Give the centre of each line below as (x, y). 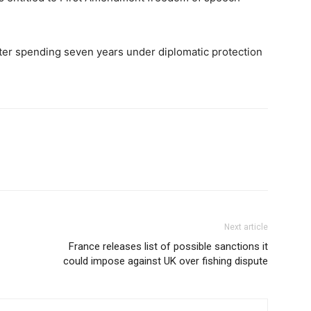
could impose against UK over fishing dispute (166, 261)
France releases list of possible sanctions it (168, 247)
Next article (246, 227)
